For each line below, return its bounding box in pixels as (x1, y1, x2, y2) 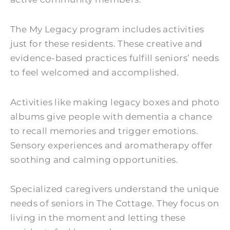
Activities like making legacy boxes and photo (10, 97, 219, 107)
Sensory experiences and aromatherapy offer (10, 140, 213, 150)
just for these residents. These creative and (10, 38, 203, 49)
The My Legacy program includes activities (10, 24, 204, 34)
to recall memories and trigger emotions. (10, 125, 198, 136)
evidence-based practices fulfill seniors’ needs (10, 52, 219, 63)
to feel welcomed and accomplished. (10, 67, 179, 78)
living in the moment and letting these (10, 213, 186, 223)
